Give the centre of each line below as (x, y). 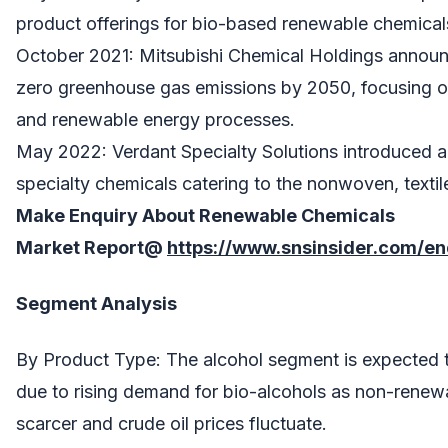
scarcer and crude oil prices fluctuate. (171, 423)
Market (48, 247)
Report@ (121, 247)
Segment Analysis (96, 303)
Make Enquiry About (107, 215)
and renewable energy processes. (155, 119)
